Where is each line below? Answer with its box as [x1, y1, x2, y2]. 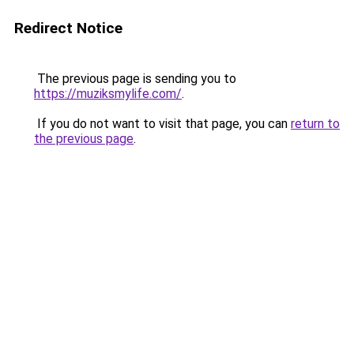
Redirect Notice [14, 19, 122, 37]
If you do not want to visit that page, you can [34, 116, 291, 131]
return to [291, 116, 340, 131]
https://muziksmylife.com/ [34, 86, 182, 101]
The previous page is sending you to [34, 71, 236, 86]
